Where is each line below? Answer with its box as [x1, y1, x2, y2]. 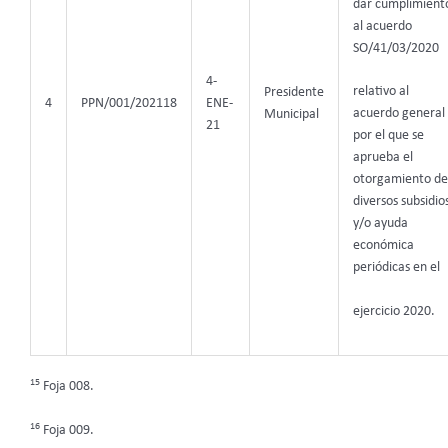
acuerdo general [352, 107, 445, 121]
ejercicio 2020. [352, 305, 435, 319]
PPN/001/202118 [80, 96, 177, 110]
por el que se [352, 129, 424, 143]
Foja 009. [40, 424, 94, 438]
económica [352, 239, 414, 253]
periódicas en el [352, 261, 440, 275]
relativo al [352, 85, 409, 99]
